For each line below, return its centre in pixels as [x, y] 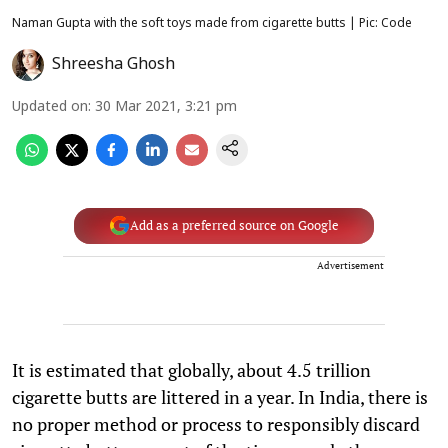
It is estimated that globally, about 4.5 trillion [191, 369]
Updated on [50, 107]
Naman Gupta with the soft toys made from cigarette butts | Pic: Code [212, 23]
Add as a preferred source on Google [234, 225]
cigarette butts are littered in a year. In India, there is [220, 396]
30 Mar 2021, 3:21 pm [166, 107]
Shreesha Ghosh [113, 64]
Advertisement [350, 265]
